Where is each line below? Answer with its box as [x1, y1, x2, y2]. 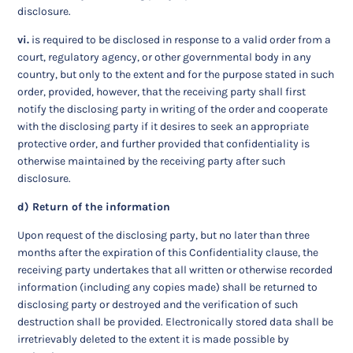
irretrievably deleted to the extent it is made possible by [17, 333, 290, 347]
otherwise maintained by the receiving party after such [17, 154, 286, 169]
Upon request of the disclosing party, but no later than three [17, 229, 310, 243]
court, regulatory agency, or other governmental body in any [17, 50, 312, 65]
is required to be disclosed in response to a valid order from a [29, 33, 332, 47]
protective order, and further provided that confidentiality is [17, 137, 310, 151]
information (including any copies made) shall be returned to [17, 281, 318, 295]
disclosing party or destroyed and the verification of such [17, 298, 299, 312]
